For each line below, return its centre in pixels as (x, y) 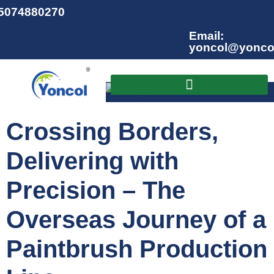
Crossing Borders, (112, 131)
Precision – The (96, 190)
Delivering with (92, 161)
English (144, 92)
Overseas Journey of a (136, 219)
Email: (206, 36)
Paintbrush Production (137, 249)
